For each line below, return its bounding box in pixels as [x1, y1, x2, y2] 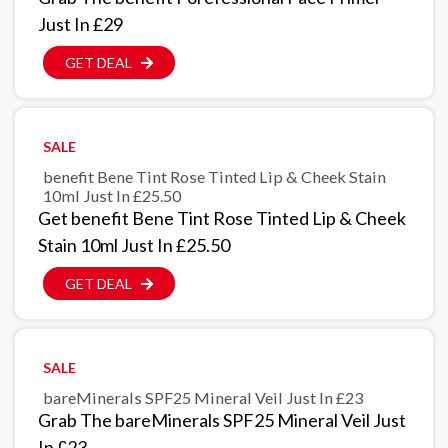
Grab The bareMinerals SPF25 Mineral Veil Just [38, 409, 406, 432]
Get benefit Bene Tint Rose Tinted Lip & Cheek [38, 207, 406, 230]
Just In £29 [38, 13, 123, 36]
